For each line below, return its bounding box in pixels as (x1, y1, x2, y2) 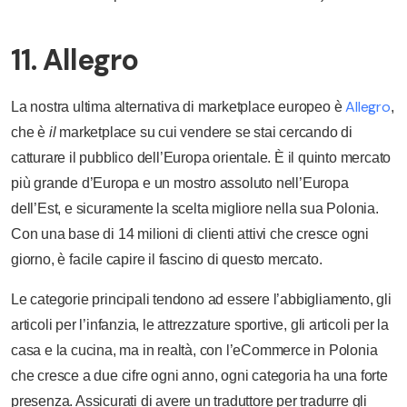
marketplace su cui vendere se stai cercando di (55, 124, 353, 141)
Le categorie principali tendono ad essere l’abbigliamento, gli (11, 292, 392, 308)
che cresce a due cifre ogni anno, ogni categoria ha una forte (11, 368, 388, 384)
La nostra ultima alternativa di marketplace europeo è (11, 99, 346, 115)
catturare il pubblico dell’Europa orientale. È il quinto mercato (11, 150, 392, 166)
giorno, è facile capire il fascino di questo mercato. (11, 252, 323, 268)
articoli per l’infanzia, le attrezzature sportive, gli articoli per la (11, 317, 389, 333)
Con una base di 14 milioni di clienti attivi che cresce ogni (11, 226, 369, 243)
